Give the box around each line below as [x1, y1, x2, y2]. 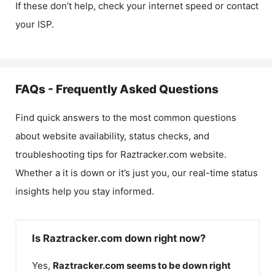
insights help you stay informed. [15, 185, 154, 197]
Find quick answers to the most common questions [15, 112, 236, 123]
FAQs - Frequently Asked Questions [15, 82, 219, 96]
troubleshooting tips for [15, 149, 120, 160]
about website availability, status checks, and [15, 130, 209, 142]
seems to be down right [126, 260, 231, 271]
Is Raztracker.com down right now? [32, 232, 206, 244]
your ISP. [15, 18, 54, 30]
